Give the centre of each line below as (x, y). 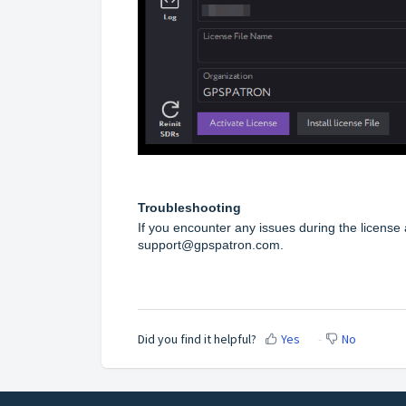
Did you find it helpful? (197, 338)
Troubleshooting (189, 208)
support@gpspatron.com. (211, 245)
